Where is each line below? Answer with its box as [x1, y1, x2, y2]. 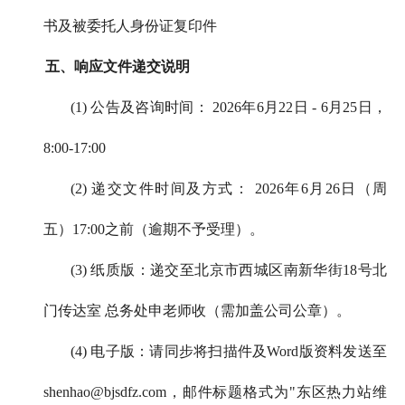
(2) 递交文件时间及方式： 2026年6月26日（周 [71, 181, 387, 197]
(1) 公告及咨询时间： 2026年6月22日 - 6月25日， [71, 99, 387, 116]
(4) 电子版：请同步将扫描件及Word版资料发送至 [71, 344, 387, 360]
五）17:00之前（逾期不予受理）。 [43, 221, 264, 238]
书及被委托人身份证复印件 [43, 18, 217, 34]
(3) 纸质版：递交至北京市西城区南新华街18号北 [71, 262, 387, 278]
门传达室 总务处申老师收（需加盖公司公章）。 [43, 303, 351, 319]
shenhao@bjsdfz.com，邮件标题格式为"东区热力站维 [43, 384, 387, 400]
